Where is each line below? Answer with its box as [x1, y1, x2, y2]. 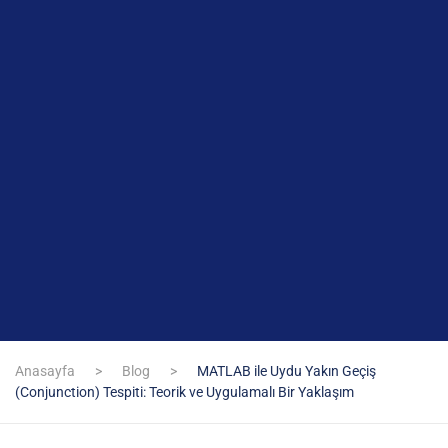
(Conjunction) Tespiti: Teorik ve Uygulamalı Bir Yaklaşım [15, 384, 354, 400]
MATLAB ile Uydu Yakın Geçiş [197, 363, 376, 379]
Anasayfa [15, 363, 75, 379]
